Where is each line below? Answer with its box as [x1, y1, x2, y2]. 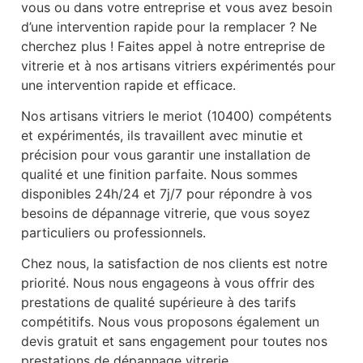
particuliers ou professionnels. [21, 224, 206, 241]
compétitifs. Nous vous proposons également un [21, 314, 319, 331]
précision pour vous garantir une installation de [21, 147, 310, 164]
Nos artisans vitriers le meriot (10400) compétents [21, 108, 331, 125]
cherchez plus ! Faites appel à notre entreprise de [21, 37, 325, 54]
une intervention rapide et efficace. [21, 76, 236, 93]
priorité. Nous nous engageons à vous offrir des [21, 275, 314, 292]
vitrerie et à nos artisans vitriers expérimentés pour [21, 57, 335, 74]
